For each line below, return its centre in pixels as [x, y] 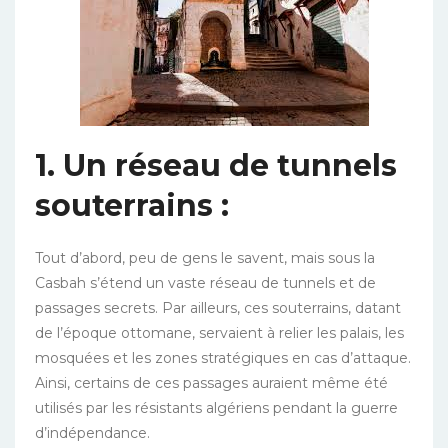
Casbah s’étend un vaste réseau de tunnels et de [205, 282]
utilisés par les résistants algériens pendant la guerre [216, 407]
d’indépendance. [92, 432]
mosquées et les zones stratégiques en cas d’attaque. [223, 357]
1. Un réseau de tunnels [216, 165]
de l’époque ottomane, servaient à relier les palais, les [219, 332]
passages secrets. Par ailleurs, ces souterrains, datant [218, 307]
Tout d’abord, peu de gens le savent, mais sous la [205, 257]
